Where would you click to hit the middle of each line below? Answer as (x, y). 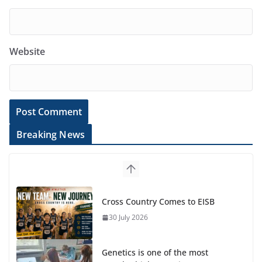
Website (27, 51)
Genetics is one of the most (155, 252)
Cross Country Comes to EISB (158, 202)
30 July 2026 (128, 218)
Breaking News (51, 134)
